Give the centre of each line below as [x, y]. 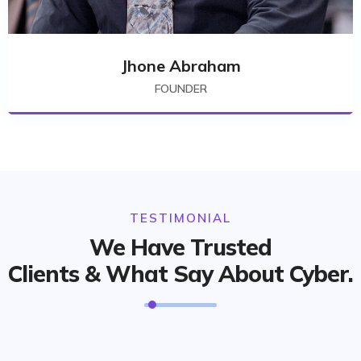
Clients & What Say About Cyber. [180, 273]
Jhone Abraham [180, 65]
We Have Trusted [180, 247]
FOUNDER [180, 88]
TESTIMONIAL [180, 218]
